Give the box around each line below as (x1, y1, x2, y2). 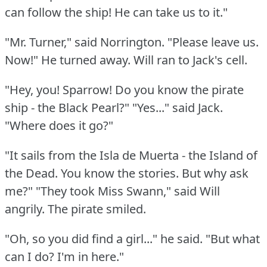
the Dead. (5, 164, 58, 181)
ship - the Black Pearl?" (5, 99, 129, 116)
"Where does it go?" (5, 117, 113, 133)
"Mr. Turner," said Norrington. (5, 33, 164, 50)
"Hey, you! (5, 81, 60, 98)
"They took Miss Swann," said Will (36, 182, 220, 199)
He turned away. (41, 51, 131, 68)
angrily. (5, 200, 45, 217)
